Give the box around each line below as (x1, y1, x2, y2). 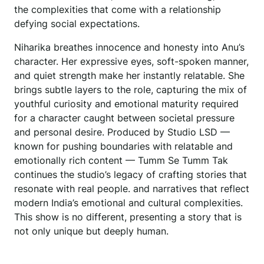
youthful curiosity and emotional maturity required (14, 98, 239, 110)
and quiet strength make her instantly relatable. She (14, 70, 245, 82)
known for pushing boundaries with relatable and (14, 140, 233, 153)
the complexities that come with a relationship (14, 4, 221, 16)
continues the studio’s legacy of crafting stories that (14, 169, 247, 181)
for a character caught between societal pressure (14, 112, 235, 124)
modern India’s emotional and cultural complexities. (14, 197, 243, 209)
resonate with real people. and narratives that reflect (14, 183, 249, 195)
